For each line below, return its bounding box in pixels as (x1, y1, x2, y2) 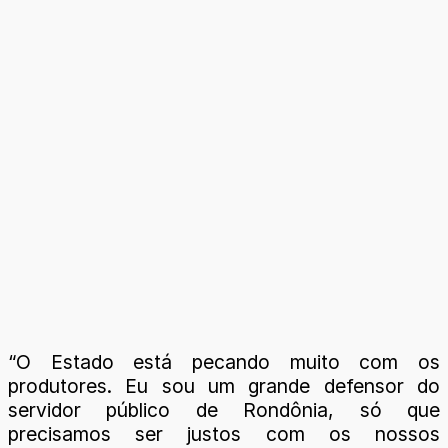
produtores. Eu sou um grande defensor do (8, 374, 440, 398)
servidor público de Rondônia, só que (8, 398, 440, 422)
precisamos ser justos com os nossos (8, 422, 440, 446)
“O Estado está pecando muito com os (8, 350, 440, 374)
